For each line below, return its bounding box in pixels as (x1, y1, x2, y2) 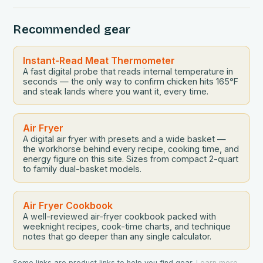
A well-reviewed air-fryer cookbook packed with (23, 211, 217, 222)
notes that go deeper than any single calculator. (23, 231, 212, 242)
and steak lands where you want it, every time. (23, 86, 209, 97)
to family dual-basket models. (23, 164, 142, 174)
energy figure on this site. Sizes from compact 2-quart (23, 154, 239, 164)
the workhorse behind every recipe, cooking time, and (23, 144, 240, 154)
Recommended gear (13, 22, 131, 37)
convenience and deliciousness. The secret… (25, 12, 210, 24)
